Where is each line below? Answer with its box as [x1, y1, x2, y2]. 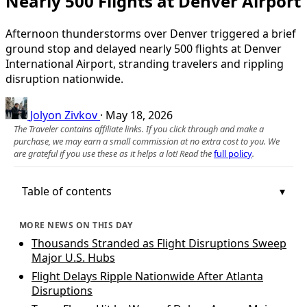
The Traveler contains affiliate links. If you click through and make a [14, 122, 264, 135]
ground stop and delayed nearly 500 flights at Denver [5, 40, 282, 56]
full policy [214, 147, 252, 160]
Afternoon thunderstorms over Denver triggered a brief [5, 25, 296, 41]
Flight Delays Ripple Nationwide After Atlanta [32, 268, 263, 284]
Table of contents [22, 183, 112, 199]
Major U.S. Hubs [32, 249, 115, 265]
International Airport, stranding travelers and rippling [5, 56, 284, 71]
